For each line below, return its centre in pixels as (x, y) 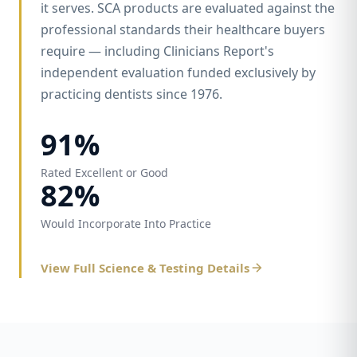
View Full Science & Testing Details (145, 268)
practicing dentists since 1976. (131, 94)
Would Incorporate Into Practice (126, 224)
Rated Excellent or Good (104, 173)
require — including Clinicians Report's (157, 51)
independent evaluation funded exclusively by (178, 73)
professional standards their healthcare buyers (183, 29)
